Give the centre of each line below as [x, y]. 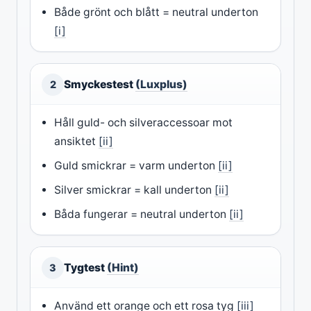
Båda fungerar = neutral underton [142, 214]
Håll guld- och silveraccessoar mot [144, 122]
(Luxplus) [161, 84]
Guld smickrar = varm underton [136, 165]
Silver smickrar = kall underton [135, 190]
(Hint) [123, 267]
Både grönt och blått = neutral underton [157, 12]
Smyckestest [100, 84]
